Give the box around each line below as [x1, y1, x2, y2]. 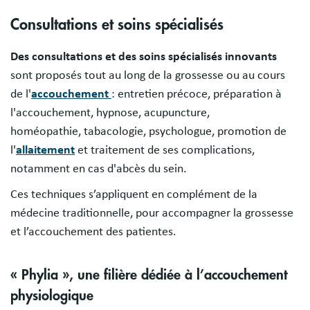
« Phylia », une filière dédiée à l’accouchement [10, 267, 287, 282]
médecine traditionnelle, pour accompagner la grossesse [10, 207, 293, 219]
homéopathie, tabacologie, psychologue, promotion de [10, 125, 286, 138]
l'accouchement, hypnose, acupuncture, [10, 107, 210, 119]
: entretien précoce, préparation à [111, 88, 282, 100]
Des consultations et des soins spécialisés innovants [10, 51, 277, 63]
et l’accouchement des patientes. [10, 226, 176, 238]
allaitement [16, 144, 75, 156]
